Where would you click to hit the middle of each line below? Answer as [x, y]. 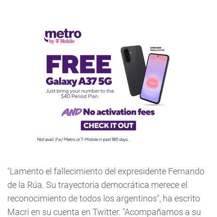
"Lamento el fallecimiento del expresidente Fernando [106, 171]
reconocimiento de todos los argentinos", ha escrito [104, 198]
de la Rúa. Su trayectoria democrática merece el [97, 185]
